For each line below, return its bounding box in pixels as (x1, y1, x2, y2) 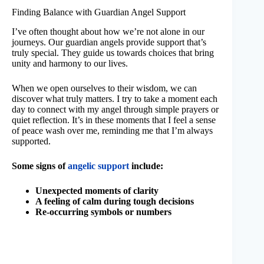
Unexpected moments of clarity (35, 185, 159, 196)
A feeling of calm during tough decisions (35, 196, 194, 206)
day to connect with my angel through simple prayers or (12, 104, 219, 114)
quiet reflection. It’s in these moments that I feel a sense (12, 114, 216, 125)
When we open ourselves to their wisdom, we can (12, 82, 197, 93)
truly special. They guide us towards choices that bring (12, 47, 214, 58)
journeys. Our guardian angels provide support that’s (12, 37, 206, 47)
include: (129, 160, 163, 171)
